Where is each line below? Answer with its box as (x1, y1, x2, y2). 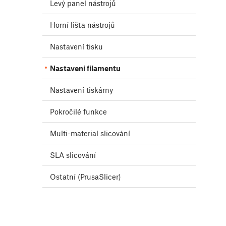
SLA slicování (50, 150, 96, 160)
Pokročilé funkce (50, 107, 107, 117)
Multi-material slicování (50, 129, 130, 138)
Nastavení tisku (50, 42, 103, 51)
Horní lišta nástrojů (50, 20, 115, 30)
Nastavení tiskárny (50, 85, 113, 95)
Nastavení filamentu (50, 64, 121, 73)
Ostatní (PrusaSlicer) (50, 172, 121, 182)
